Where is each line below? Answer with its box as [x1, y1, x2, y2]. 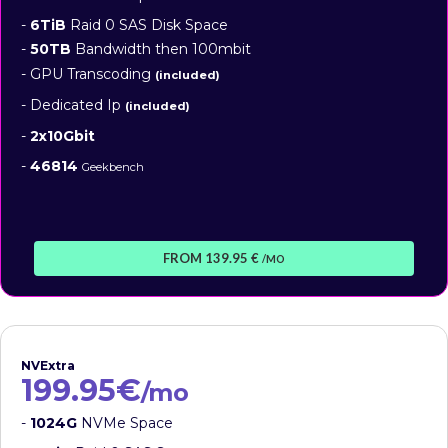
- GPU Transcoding [21, 64, 155, 83]
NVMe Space [77, 413, 173, 432]
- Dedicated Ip [21, 95, 125, 114]
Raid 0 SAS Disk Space [66, 15, 228, 34]
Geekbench [82, 159, 144, 174]
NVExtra [21, 357, 75, 373]
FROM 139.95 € [163, 249, 262, 266]
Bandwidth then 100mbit [71, 39, 251, 58]
